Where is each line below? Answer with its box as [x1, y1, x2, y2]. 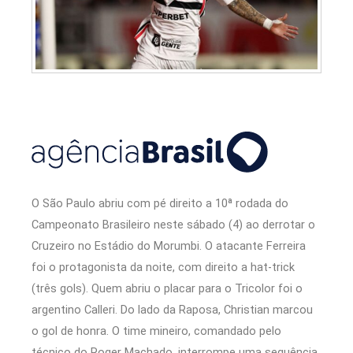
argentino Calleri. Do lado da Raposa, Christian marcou [32, 303, 313, 318]
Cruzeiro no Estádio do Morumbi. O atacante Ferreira [32, 239, 306, 254]
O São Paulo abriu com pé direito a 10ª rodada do [32, 196, 288, 211]
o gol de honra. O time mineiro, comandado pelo [32, 324, 281, 339]
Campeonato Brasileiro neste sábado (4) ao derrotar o [32, 217, 315, 232]
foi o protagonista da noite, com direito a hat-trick [32, 260, 295, 275]
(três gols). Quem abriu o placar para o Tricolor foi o [32, 281, 303, 296]
